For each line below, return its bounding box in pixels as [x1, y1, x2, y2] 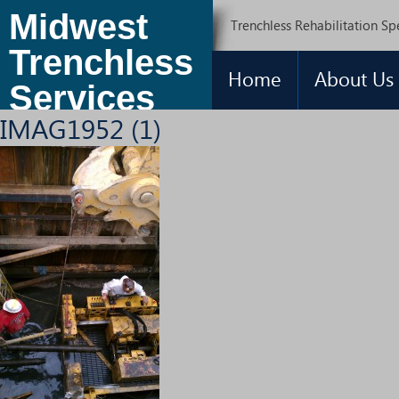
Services [9, 78, 155, 118]
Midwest [9, 7, 148, 46]
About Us [314, 65, 394, 92]
